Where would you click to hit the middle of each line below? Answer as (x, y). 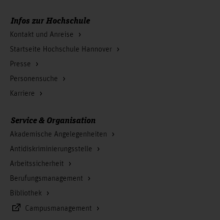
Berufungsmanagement (47, 179)
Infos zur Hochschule (50, 20)
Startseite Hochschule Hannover (62, 49)
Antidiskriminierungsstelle (52, 149)
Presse (21, 64)
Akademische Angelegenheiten (59, 134)
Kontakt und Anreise (43, 35)
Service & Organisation (53, 120)
